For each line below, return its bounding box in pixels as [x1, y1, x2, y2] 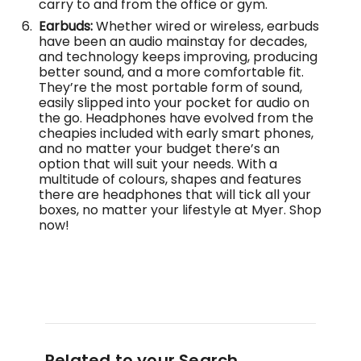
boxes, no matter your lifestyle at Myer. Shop [39, 201, 322, 220]
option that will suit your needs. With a [39, 155, 277, 174]
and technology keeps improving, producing [39, 48, 317, 67]
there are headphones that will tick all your [39, 185, 311, 205]
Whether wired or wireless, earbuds [93, 17, 319, 36]
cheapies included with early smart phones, [39, 124, 313, 143]
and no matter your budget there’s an [39, 139, 280, 159]
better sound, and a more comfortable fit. [39, 63, 304, 82]
